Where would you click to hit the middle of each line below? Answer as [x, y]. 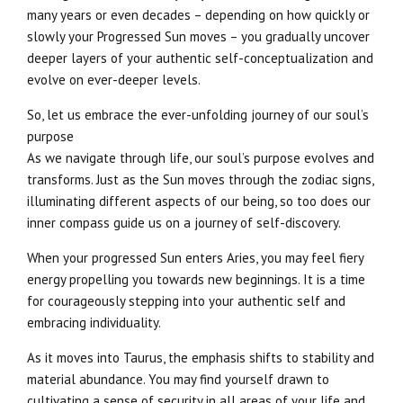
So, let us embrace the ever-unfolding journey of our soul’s [198, 115]
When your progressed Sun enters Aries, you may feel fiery [195, 258]
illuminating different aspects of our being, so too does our [199, 201]
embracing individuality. [94, 323]
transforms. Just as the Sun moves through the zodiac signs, [200, 180]
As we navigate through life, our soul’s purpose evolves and [201, 158]
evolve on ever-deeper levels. [114, 80]
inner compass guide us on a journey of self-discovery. [184, 223]
